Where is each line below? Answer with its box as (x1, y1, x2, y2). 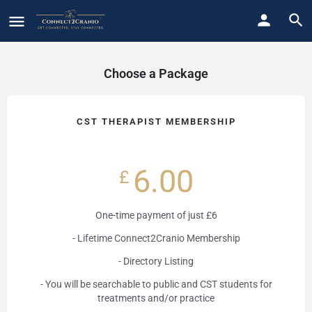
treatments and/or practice (97, 292, 214, 304)
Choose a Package (104, 66, 208, 81)
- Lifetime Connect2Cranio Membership (72, 233, 240, 244)
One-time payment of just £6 (95, 210, 217, 221)
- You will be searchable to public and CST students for (40, 279, 272, 290)
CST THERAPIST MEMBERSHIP (76, 116, 236, 127)
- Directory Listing (118, 256, 194, 267)
